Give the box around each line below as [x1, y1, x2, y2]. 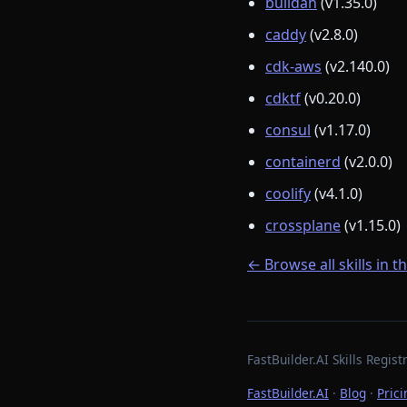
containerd [265, 152, 341, 173]
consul [265, 120, 311, 141]
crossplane [265, 215, 341, 236]
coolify [265, 184, 311, 204]
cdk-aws [265, 56, 322, 77]
